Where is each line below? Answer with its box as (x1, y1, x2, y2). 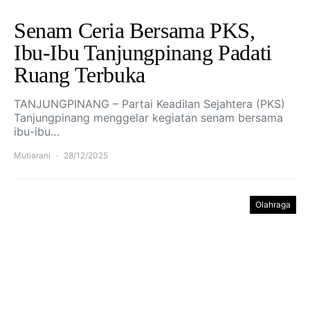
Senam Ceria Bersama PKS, (14, 18, 255, 43)
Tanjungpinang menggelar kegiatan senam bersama (14, 111, 283, 125)
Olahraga (255, 199, 291, 210)
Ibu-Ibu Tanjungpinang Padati (14, 40, 272, 65)
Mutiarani (14, 150, 51, 161)
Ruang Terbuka (14, 62, 145, 87)
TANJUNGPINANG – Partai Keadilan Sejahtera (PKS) (14, 97, 285, 111)
